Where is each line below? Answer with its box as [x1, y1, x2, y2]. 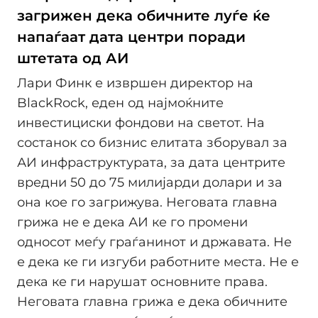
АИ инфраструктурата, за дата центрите [17, 155, 285, 171]
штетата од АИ [17, 50, 128, 67]
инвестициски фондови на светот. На [17, 115, 265, 131]
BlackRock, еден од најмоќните [17, 95, 224, 111]
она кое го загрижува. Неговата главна [17, 194, 278, 211]
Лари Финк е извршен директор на [17, 75, 253, 92]
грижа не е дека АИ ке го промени [17, 214, 248, 231]
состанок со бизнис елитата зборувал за [17, 135, 287, 151]
